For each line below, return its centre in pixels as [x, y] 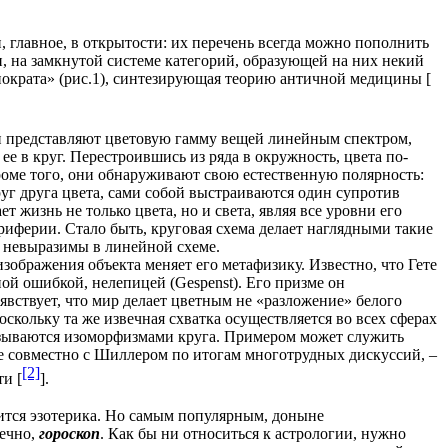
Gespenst [204, 283]
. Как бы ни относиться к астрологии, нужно [253, 433]
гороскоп [69, 433]
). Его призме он [289, 283]
